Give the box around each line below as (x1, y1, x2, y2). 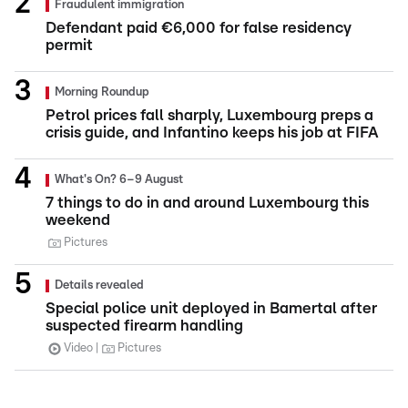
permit (46, 36, 93, 53)
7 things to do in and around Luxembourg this (46, 194, 369, 210)
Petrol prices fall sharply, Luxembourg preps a (46, 107, 373, 123)
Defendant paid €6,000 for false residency (46, 19, 352, 36)
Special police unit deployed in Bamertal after (46, 300, 377, 316)
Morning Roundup (55, 86, 149, 98)
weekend (46, 211, 110, 228)
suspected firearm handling (46, 317, 243, 333)
